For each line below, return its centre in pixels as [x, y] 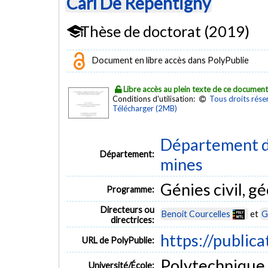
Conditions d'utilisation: [155, 98]
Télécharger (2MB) [145, 108]
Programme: [131, 189]
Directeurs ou [128, 209]
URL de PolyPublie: [118, 240]
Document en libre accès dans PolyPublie [169, 60]
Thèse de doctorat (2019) [163, 31]
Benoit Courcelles [196, 214]
